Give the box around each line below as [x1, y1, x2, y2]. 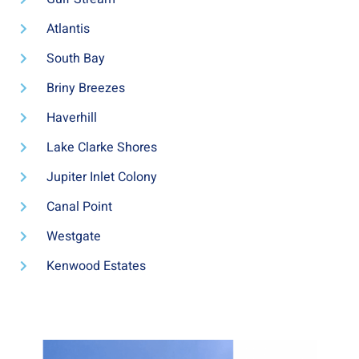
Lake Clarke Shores [46, 138, 157, 158]
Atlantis [46, 19, 90, 39]
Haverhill [46, 108, 97, 128]
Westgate [46, 227, 101, 247]
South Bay [46, 49, 105, 69]
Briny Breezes [46, 79, 125, 99]
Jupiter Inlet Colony [46, 167, 157, 188]
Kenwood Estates [46, 256, 146, 276]
